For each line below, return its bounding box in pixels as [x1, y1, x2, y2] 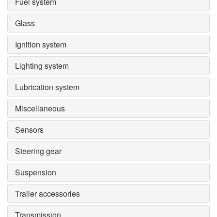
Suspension [15, 167, 56, 178]
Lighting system [15, 60, 69, 72]
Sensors [15, 124, 44, 136]
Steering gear [15, 145, 62, 157]
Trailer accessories [15, 188, 80, 200]
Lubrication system [15, 81, 79, 93]
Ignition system [15, 39, 66, 50]
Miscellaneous [15, 103, 65, 114]
